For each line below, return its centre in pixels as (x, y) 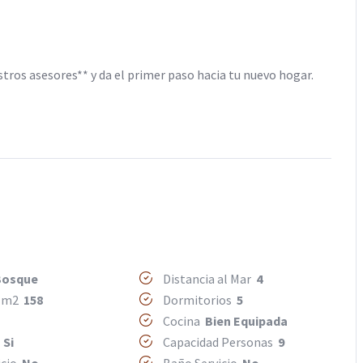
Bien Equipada (247, 321)
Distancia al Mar (209, 279)
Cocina (183, 321)
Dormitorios (199, 300)
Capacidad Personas (220, 342)
